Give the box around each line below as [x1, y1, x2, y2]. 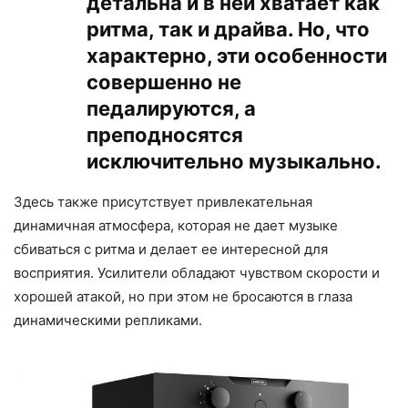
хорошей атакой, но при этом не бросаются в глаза [14, 288, 352, 306]
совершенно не [87, 70, 241, 95]
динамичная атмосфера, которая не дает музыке [14, 217, 338, 235]
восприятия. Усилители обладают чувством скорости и [14, 264, 380, 282]
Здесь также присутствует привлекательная [14, 193, 312, 211]
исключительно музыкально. [87, 149, 382, 174]
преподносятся [87, 123, 243, 148]
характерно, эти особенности [87, 44, 387, 68]
